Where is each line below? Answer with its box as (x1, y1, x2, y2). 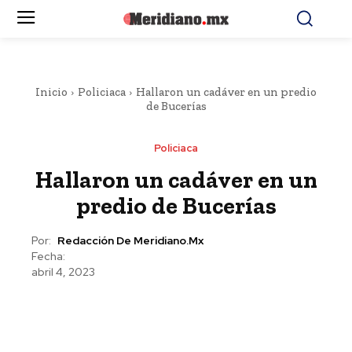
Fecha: (31, 249, 65, 263)
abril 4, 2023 (31, 265, 95, 280)
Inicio (35, 85, 68, 99)
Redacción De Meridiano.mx (57, 233, 203, 248)
